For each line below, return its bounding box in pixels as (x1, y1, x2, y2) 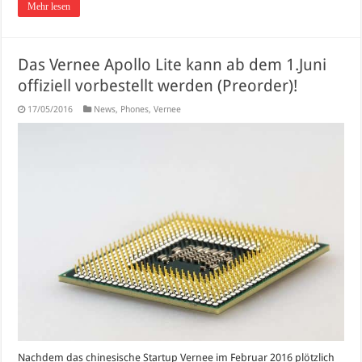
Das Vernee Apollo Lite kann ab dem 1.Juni (18, 55, 327, 75)
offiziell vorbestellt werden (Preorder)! (18, 76, 298, 96)
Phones (120, 104, 149, 116)
